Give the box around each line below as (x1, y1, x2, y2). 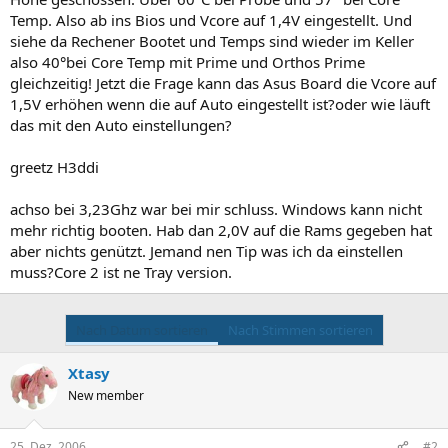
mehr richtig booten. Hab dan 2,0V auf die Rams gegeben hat (10, 219, 432, 240)
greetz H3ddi (10, 156, 99, 177)
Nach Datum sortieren (75, 320, 208, 339)
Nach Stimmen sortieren (227, 320, 373, 339)
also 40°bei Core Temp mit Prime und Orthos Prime (10, 51, 365, 72)
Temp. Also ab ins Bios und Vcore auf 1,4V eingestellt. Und (10, 9, 412, 30)
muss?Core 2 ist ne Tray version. (10, 261, 232, 282)
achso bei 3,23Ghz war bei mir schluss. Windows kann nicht (10, 198, 422, 219)
